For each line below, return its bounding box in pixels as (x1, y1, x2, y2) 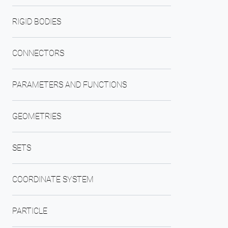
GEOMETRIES (12, 111, 61, 121)
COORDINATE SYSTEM (12, 175, 94, 184)
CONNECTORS (12, 48, 64, 58)
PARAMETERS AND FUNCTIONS (12, 80, 127, 90)
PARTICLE (12, 206, 47, 216)
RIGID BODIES (12, 17, 61, 26)
